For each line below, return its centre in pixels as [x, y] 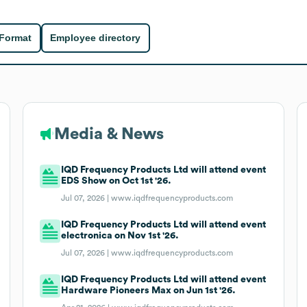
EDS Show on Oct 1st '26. [116, 181]
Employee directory [96, 38]
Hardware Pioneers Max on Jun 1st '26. [149, 290]
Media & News [109, 134]
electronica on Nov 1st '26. [120, 235]
